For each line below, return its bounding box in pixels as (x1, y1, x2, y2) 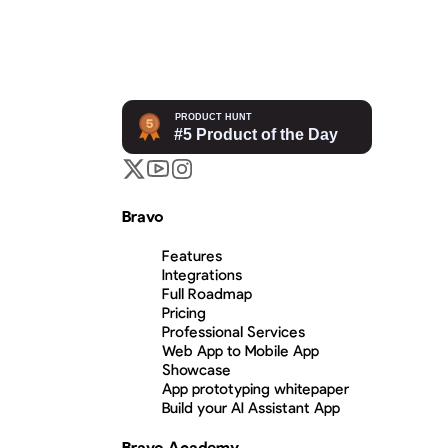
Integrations (162, 264, 242, 283)
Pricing (162, 302, 206, 321)
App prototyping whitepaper (162, 378, 349, 397)
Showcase (162, 359, 231, 378)
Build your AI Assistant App (162, 397, 340, 416)
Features (162, 245, 222, 264)
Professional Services (162, 321, 305, 340)
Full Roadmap (162, 283, 252, 302)
